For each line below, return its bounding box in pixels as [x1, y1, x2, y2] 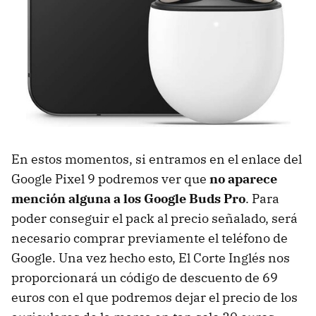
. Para [245, 190, 279, 207]
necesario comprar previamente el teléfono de [11, 229, 288, 246]
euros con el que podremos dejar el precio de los [11, 288, 298, 305]
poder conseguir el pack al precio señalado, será [11, 209, 298, 226]
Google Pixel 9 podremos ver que [11, 170, 209, 187]
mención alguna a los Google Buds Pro [11, 190, 245, 207]
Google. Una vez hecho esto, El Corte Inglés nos [11, 249, 290, 266]
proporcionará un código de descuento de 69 [11, 269, 278, 286]
